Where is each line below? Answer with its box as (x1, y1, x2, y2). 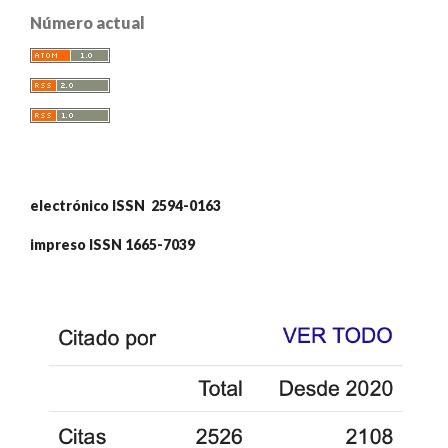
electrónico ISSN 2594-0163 (30, 197, 221, 215)
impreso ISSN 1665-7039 (30, 236, 195, 254)
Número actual (30, 13, 145, 33)
